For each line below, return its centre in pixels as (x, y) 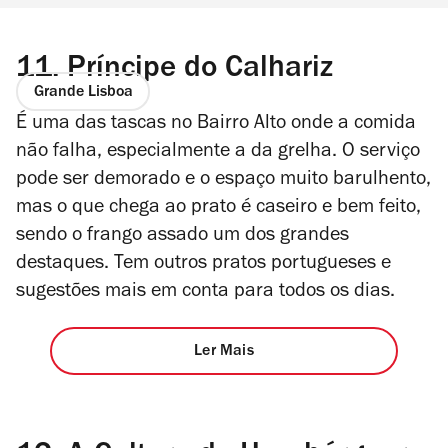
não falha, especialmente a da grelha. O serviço (218, 152)
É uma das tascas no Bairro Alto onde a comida (216, 124)
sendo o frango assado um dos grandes (182, 236)
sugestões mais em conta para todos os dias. (208, 292)
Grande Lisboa (83, 93)
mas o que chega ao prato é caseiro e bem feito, (218, 208)
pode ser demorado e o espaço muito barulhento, (223, 180)
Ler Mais (224, 352)
